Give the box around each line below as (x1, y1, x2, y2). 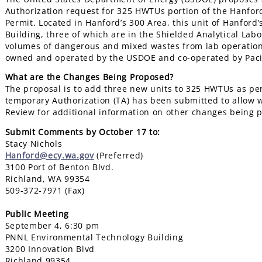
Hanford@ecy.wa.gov (5, 149, 94, 161)
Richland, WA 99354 (5, 173, 90, 184)
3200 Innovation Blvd (5, 243, 95, 254)
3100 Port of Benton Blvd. (5, 161, 114, 173)
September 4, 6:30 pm (5, 219, 100, 231)
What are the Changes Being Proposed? (5, 71, 174, 83)
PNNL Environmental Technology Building (5, 231, 184, 243)
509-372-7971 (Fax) (5, 184, 85, 196)
